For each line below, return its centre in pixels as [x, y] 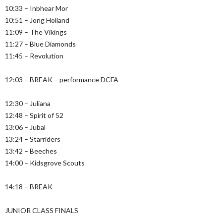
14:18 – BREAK [29, 187]
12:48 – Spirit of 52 [34, 115]
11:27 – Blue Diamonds [40, 44]
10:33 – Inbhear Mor [36, 8]
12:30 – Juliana [28, 104]
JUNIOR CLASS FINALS [42, 211]
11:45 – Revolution [34, 56]
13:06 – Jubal [25, 127]
